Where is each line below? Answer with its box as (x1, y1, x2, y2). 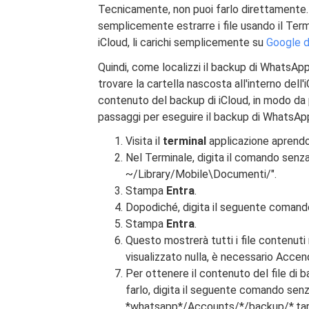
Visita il (126, 134, 163, 148)
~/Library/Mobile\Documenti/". (126, 168, 277, 181)
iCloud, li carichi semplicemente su (98, 36, 266, 49)
